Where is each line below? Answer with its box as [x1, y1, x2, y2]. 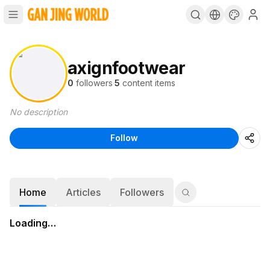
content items [122, 78, 175, 88]
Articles [66, 186, 101, 198]
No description [10, 107, 67, 117]
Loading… [10, 217, 56, 229]
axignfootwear [67, 58, 186, 78]
